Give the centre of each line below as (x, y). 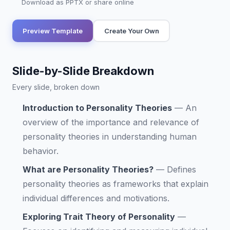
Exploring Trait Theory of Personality (99, 217)
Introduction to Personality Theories (97, 108)
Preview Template (53, 31)
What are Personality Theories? (88, 169)
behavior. (41, 151)
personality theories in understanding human (110, 137)
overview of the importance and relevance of (111, 122)
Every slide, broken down (56, 87)
